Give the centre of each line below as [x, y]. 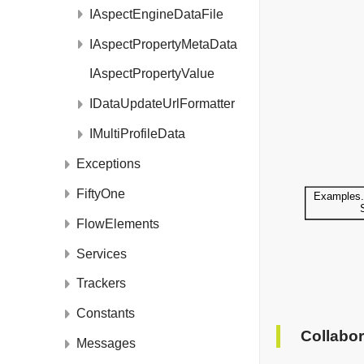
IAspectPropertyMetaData [163, 44]
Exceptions [108, 163]
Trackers [101, 284]
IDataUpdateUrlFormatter [162, 104]
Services [102, 253]
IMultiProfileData [137, 134]
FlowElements [118, 223]
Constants [106, 314]
